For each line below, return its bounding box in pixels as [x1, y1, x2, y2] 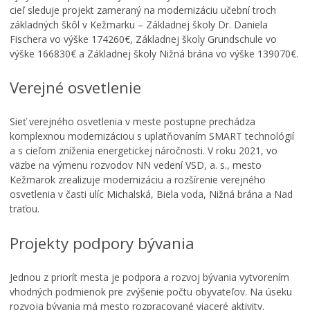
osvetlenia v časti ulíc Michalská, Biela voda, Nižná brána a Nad [10, 188, 293, 201]
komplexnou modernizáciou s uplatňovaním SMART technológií [10, 129, 294, 143]
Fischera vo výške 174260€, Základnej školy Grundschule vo [10, 32, 277, 46]
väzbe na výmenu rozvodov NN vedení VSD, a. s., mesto [10, 158, 262, 172]
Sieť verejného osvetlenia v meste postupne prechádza [10, 115, 255, 129]
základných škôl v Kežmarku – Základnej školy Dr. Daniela [10, 17, 268, 31]
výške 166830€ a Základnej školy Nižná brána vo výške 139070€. [10, 46, 298, 60]
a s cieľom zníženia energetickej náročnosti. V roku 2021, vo [10, 144, 277, 158]
